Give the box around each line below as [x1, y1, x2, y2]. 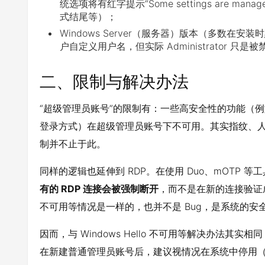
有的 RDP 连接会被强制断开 [40, 183, 159, 195]
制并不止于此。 [40, 138, 106, 150]
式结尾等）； [60, 11, 117, 22]
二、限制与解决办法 [40, 72, 189, 92]
